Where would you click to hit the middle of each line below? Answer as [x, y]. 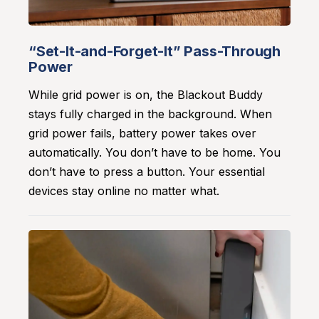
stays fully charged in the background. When [150, 114]
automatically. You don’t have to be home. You [155, 152]
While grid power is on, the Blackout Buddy [146, 94]
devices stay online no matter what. [124, 190]
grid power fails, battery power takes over [142, 133]
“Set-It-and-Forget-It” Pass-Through [155, 51]
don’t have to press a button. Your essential [147, 171]
